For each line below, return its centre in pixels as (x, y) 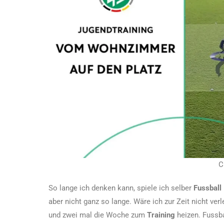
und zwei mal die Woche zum (98, 215)
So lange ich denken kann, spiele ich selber (121, 188)
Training (161, 215)
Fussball (207, 188)
